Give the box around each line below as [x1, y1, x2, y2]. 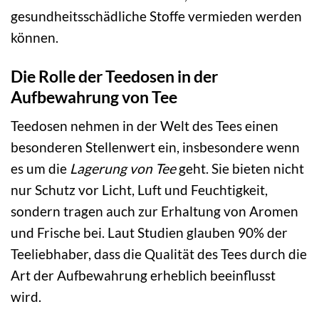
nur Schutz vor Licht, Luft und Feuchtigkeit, [11, 182, 268, 199]
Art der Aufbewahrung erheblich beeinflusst [11, 267, 276, 284]
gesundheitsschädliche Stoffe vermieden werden [11, 7, 302, 24]
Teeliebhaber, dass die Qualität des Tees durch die [11, 246, 307, 263]
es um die [11, 160, 70, 177]
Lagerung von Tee [70, 160, 176, 177]
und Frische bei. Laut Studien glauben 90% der [11, 224, 288, 241]
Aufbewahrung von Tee [11, 86, 177, 107]
